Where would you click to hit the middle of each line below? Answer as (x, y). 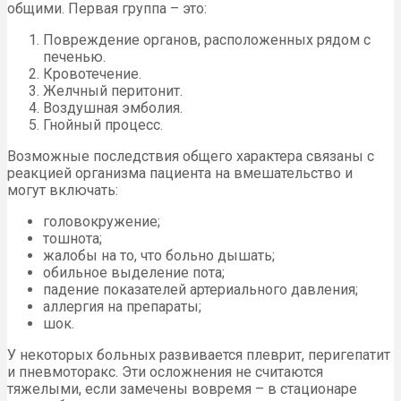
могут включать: (63, 191)
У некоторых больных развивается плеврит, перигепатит (199, 355)
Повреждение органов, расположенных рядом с (207, 40)
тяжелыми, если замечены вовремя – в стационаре (182, 389)
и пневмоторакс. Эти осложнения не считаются (165, 372)
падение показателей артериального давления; (200, 290)
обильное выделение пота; (134, 273)
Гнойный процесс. (103, 125)
